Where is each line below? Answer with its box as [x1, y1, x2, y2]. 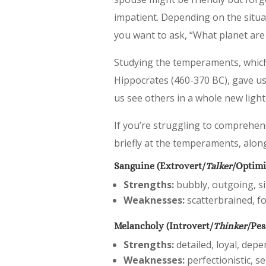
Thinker [213, 220, 247, 232]
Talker [205, 160, 232, 172]
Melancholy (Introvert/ [114, 220, 213, 232]
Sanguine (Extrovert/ [114, 160, 205, 172]
